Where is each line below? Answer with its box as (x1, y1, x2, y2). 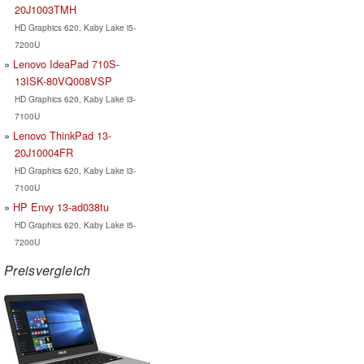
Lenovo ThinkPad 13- (13, 127, 111, 143)
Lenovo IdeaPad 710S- (13, 55, 119, 71)
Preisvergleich (4, 260, 91, 279)
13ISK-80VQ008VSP (14, 72, 112, 89)
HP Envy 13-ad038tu (13, 198, 109, 214)
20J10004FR (14, 144, 73, 160)
